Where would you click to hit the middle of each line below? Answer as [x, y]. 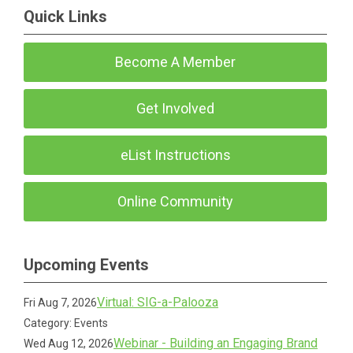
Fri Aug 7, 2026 [61, 303]
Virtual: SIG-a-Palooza [158, 302]
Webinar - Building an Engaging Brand [216, 343]
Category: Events [66, 323]
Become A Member [176, 62]
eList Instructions [175, 155]
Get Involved [176, 108]
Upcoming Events [86, 265]
